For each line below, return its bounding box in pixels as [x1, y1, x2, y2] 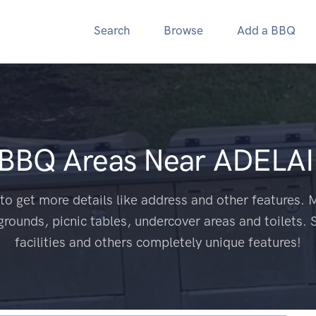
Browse [164, 23, 203, 37]
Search [94, 23, 130, 37]
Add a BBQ [237, 23, 296, 37]
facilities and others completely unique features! [14, 234, 301, 250]
